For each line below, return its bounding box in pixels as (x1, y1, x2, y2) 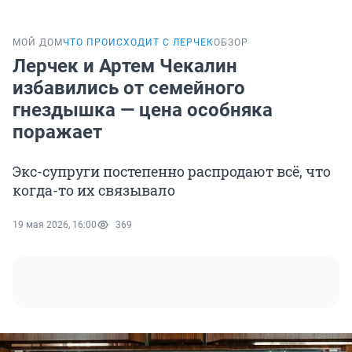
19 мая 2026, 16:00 (13, 219, 97, 231)
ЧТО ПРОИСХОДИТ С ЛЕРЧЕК (63, 37, 214, 49)
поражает (13, 121, 102, 144)
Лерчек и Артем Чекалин (13, 55, 237, 78)
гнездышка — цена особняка (13, 99, 273, 122)
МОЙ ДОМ (13, 37, 63, 49)
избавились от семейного (13, 77, 245, 100)
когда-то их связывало (13, 181, 175, 200)
